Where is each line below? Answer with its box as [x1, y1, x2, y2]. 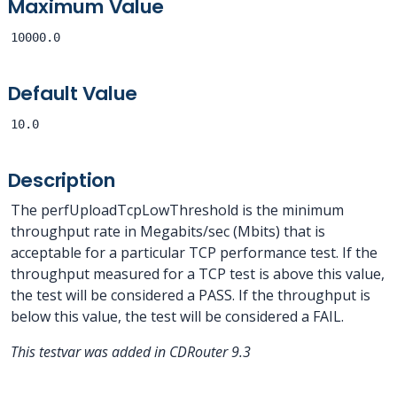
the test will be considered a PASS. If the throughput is [11, 285, 370, 305]
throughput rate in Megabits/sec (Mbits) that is [11, 222, 325, 241]
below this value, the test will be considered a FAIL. [11, 307, 344, 326]
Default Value [7, 80, 138, 107]
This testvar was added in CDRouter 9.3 [11, 342, 251, 362]
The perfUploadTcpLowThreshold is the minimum [11, 200, 344, 220]
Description [7, 167, 116, 194]
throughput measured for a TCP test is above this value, [11, 264, 385, 284]
